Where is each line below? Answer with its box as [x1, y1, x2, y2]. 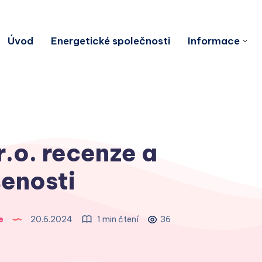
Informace [188, 34, 240, 47]
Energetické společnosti [51, 34, 170, 47]
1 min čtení [95, 214, 139, 225]
